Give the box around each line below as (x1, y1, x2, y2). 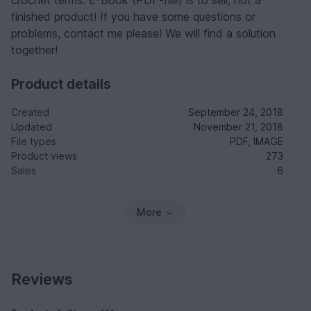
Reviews (11, 270, 73, 289)
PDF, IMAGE (230, 135, 283, 148)
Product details (11, 76, 111, 93)
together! (11, 43, 58, 58)
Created (11, 106, 49, 119)
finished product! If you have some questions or (11, 10, 255, 24)
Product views (11, 150, 77, 162)
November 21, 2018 (194, 121, 283, 133)
